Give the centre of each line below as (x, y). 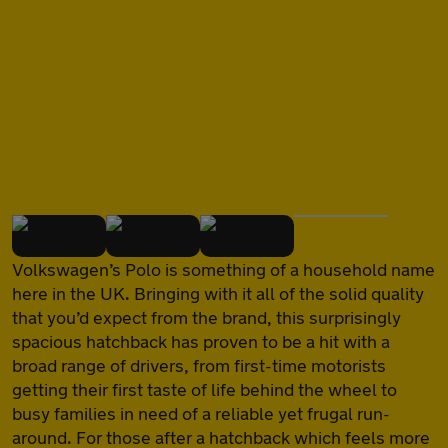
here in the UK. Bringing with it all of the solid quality (218, 292)
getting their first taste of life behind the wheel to (204, 388)
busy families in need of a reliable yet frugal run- (201, 412)
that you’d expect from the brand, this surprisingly (206, 316)
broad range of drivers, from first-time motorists (199, 364)
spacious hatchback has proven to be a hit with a (201, 340)
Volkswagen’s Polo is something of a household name (223, 268)
